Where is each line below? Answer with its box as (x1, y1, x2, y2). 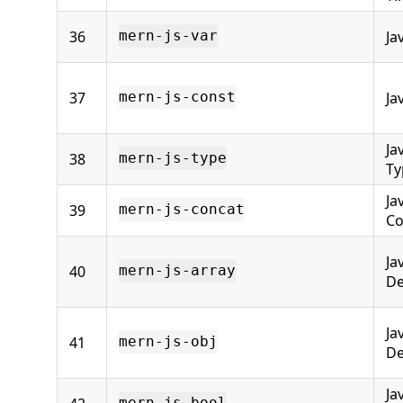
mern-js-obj (119, 333, 218, 351)
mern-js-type (119, 149, 227, 167)
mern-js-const (119, 88, 236, 106)
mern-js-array (119, 262, 236, 280)
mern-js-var (119, 27, 218, 45)
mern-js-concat (119, 201, 245, 219)
